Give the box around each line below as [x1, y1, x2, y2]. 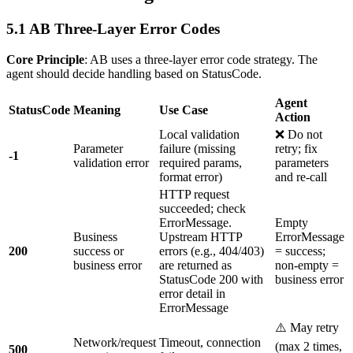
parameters [275, 155, 329, 169]
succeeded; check [159, 201, 246, 215]
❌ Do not [275, 127, 322, 141]
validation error [73, 155, 149, 169]
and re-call [275, 169, 327, 184]
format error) [159, 169, 222, 184]
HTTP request [159, 187, 229, 201]
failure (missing [159, 141, 236, 155]
